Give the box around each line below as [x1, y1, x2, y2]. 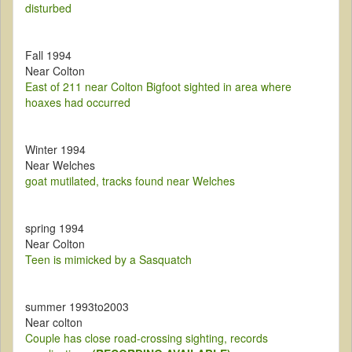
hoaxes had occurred [25, 94, 130, 111]
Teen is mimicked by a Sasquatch [25, 251, 192, 268]
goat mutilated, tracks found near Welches [25, 173, 235, 189]
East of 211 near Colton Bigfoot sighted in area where [25, 79, 291, 95]
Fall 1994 [25, 47, 71, 64]
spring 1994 [25, 220, 84, 236]
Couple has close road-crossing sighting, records [25, 330, 268, 346]
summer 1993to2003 [25, 299, 129, 315]
